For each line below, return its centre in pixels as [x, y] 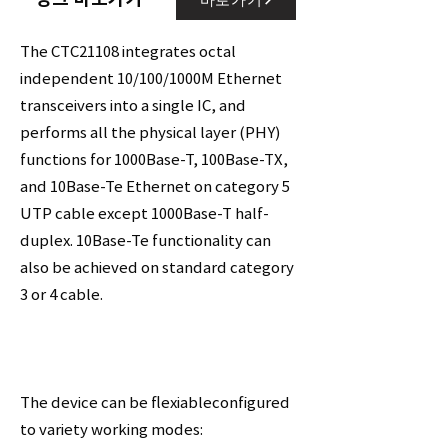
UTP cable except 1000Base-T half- [144, 213]
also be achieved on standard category [157, 267]
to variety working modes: [111, 429]
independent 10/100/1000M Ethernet [151, 78]
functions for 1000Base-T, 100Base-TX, [154, 159]
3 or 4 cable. [61, 294]
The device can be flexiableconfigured [155, 402]
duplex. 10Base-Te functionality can [145, 240]
